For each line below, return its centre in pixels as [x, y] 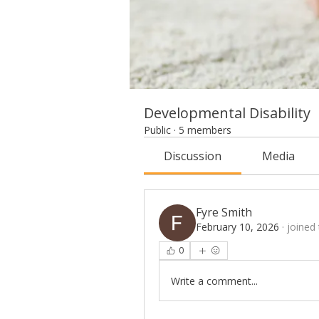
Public [157, 130]
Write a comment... [214, 281]
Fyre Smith [224, 212]
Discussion [193, 156]
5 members [205, 130]
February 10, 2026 [237, 227]
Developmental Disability [227, 113]
